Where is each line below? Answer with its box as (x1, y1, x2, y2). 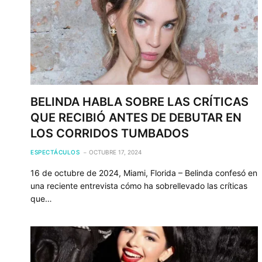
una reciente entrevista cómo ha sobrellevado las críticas (30, 180, 247, 191)
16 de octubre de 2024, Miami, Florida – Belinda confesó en (30, 167, 257, 178)
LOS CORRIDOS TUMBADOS (30, 126, 189, 140)
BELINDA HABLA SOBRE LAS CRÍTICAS (30, 94, 249, 109)
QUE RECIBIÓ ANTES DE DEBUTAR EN (30, 110, 242, 125)
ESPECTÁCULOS (30, 148, 80, 156)
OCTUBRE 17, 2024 (89, 148, 142, 156)
